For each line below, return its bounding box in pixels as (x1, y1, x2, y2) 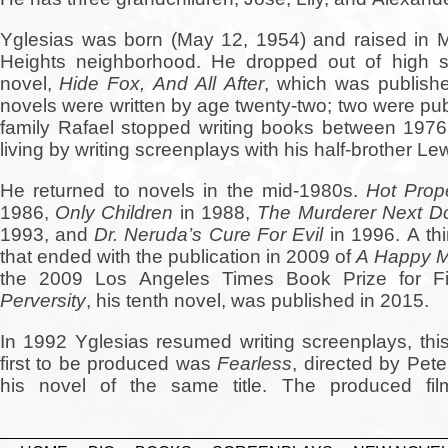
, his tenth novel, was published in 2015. (86, 290, 429, 312)
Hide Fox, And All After (59, 73, 264, 95)
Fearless (217, 353, 292, 375)
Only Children (55, 202, 173, 224)
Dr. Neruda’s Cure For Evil (94, 224, 323, 246)
